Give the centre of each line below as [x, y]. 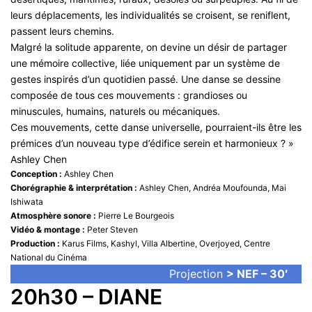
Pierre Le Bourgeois [135, 216]
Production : [36, 244]
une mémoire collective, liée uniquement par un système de [145, 63]
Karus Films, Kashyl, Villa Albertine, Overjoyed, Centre [166, 244]
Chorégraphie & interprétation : [74, 188]
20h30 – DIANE [86, 297]
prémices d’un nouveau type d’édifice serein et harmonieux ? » [152, 143]
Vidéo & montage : [48, 230]
